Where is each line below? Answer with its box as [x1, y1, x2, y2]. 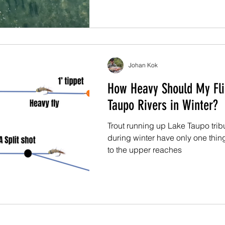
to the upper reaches [107, 144, 182, 155]
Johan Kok [129, 61, 158, 69]
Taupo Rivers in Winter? [107, 96, 218, 114]
